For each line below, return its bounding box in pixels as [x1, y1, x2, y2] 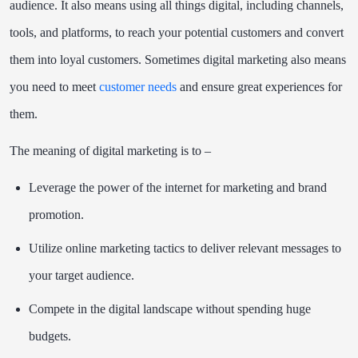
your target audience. [29, 268, 134, 282]
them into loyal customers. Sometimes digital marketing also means [10, 52, 346, 66]
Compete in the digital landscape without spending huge [29, 301, 311, 316]
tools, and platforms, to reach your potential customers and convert [10, 25, 344, 39]
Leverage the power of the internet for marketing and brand [29, 180, 327, 194]
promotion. [29, 207, 87, 221]
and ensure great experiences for [177, 79, 342, 93]
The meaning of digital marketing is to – [10, 143, 214, 157]
